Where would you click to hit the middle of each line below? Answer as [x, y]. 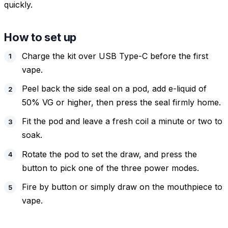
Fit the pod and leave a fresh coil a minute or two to [122, 121]
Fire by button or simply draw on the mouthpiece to [122, 187]
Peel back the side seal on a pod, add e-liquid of [115, 89]
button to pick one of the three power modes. [111, 168]
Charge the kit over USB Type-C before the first [115, 56]
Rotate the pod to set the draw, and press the [110, 154]
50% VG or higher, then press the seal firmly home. [122, 103]
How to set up [40, 37]
